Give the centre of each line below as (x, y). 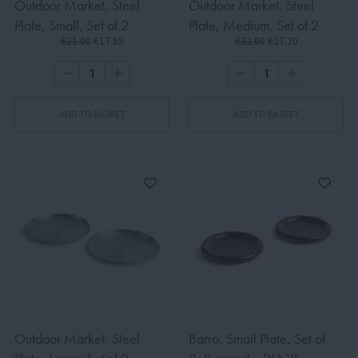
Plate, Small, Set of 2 (72, 25)
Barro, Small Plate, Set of (257, 339)
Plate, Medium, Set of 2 (254, 25)
